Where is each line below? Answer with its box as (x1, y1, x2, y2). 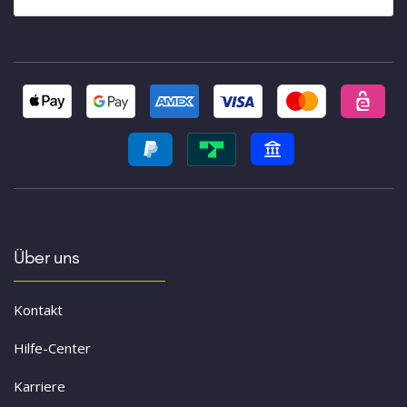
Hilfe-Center (14, 339, 91, 358)
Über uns (14, 246, 80, 269)
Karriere (14, 377, 65, 396)
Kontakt (14, 301, 63, 320)
